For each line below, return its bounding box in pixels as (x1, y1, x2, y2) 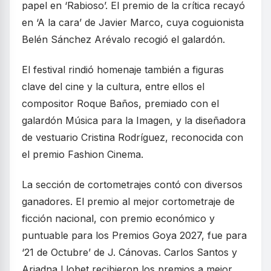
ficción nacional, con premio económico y (22, 212, 215, 224)
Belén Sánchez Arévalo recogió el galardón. (22, 33, 225, 45)
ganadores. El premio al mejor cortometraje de (22, 195, 235, 207)
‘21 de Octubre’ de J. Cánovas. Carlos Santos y (22, 246, 237, 258)
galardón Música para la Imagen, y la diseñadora (22, 114, 246, 126)
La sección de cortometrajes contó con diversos (22, 178, 243, 191)
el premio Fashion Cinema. (22, 148, 143, 160)
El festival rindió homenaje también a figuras (22, 63, 224, 76)
